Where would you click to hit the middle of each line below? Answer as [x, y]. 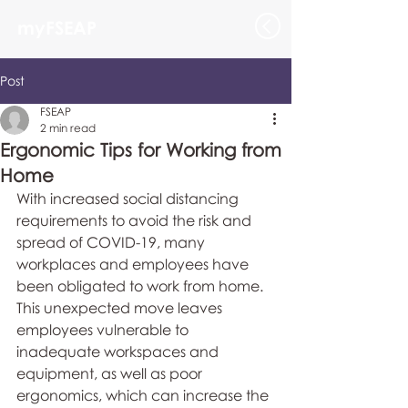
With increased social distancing [129, 199]
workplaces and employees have [134, 264]
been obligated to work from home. [142, 286]
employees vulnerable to [104, 330]
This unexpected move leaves [121, 308]
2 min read [68, 128]
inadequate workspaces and [119, 352]
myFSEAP [57, 27]
